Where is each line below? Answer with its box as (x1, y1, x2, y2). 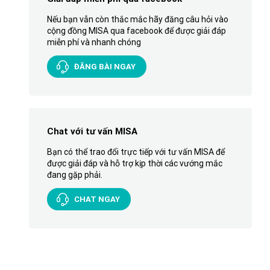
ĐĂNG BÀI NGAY (74, 61, 136, 71)
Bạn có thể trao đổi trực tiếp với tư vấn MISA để (46, 146, 225, 157)
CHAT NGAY (74, 194, 120, 204)
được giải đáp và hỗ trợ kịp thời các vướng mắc (46, 158, 222, 168)
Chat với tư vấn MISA (46, 125, 137, 137)
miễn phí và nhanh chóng (46, 37, 141, 47)
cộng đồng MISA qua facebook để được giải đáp (46, 25, 226, 36)
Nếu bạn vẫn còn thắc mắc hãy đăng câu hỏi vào (46, 14, 228, 24)
